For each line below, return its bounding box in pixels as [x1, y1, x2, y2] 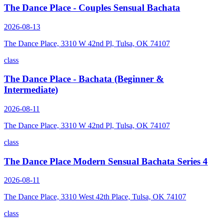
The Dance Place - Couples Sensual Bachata [4, 2, 180, 13]
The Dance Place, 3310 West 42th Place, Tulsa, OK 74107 [4, 192, 186, 201]
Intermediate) [4, 84, 58, 95]
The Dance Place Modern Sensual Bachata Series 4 [4, 156, 208, 166]
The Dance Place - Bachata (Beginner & [4, 74, 164, 84]
